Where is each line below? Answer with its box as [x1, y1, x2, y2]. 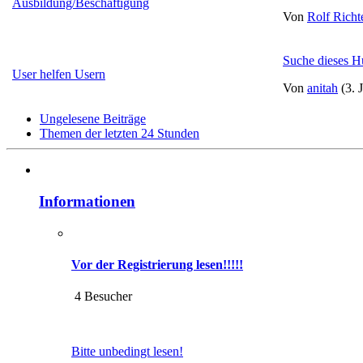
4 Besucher [71, 289, 132, 304]
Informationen [39, 192, 135, 210]
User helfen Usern [12, 67, 105, 82]
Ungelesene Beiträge [40, 112, 146, 126]
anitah [307, 81, 338, 96]
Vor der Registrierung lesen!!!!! [71, 257, 243, 271]
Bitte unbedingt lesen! [71, 344, 183, 359]
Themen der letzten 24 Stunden [40, 126, 199, 141]
